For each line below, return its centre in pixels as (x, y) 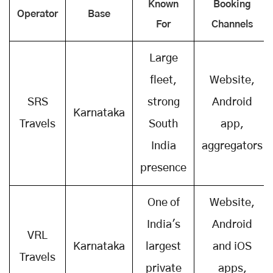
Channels (232, 24)
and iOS (232, 246)
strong (163, 102)
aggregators (232, 146)
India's (163, 225)
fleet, (163, 80)
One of (163, 203)
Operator (37, 14)
